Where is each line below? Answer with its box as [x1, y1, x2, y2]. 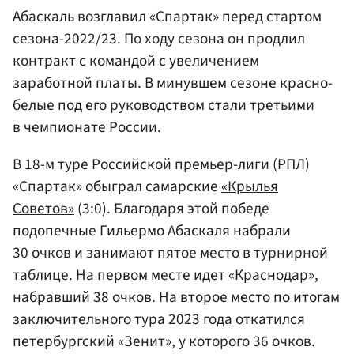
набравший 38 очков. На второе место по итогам [13, 285, 340, 308]
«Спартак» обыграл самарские [13, 175, 221, 198]
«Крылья [221, 175, 278, 198]
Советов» [13, 197, 74, 220]
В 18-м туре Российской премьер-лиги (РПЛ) [13, 153, 310, 175]
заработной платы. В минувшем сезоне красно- [13, 71, 333, 94]
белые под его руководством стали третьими [13, 93, 314, 116]
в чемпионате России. [13, 115, 161, 138]
